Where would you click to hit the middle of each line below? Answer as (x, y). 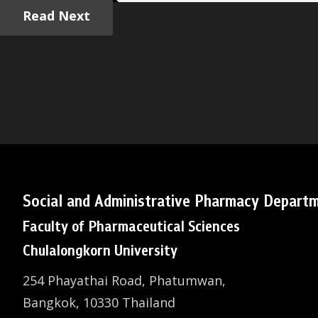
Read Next (56, 16)
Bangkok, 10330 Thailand (99, 302)
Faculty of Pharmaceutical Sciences (131, 226)
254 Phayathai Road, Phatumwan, (124, 280)
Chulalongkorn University (100, 251)
